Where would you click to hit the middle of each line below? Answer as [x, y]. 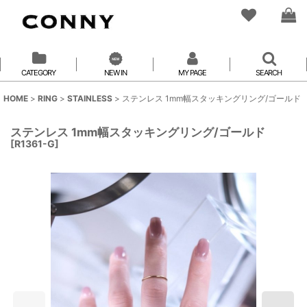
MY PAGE [192, 73]
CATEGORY [38, 73]
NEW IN [115, 73]
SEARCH [269, 73]
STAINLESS [90, 98]
